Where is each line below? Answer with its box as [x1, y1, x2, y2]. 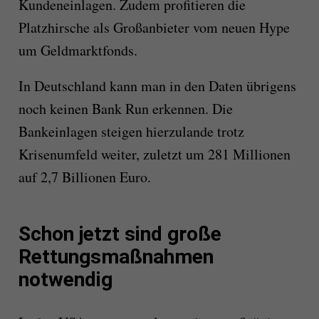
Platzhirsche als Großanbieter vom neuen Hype [18, 18, 290, 38]
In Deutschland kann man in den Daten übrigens [18, 76, 296, 96]
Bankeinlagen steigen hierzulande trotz [18, 122, 244, 142]
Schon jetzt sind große [18, 222, 221, 246]
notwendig [18, 268, 113, 292]
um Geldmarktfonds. [18, 41, 137, 61]
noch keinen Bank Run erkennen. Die [18, 99, 233, 119]
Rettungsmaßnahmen [18, 245, 214, 269]
